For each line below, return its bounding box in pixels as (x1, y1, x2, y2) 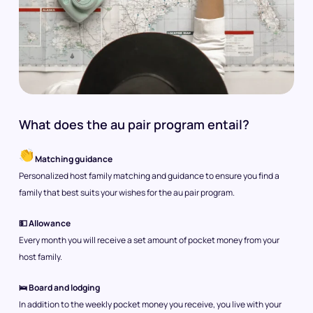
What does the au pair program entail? (19, 116, 249, 133)
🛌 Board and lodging (19, 282, 100, 294)
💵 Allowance (19, 217, 71, 230)
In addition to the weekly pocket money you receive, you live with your (19, 298, 282, 311)
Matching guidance (34, 153, 112, 166)
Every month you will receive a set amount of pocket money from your (19, 234, 279, 247)
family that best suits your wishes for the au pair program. (19, 187, 235, 199)
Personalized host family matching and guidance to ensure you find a (19, 170, 279, 182)
